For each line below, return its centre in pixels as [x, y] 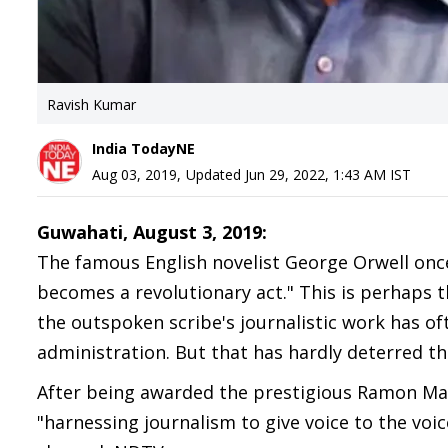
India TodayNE [143, 148]
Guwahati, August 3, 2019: [152, 232]
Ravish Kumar [91, 104]
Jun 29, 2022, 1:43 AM [315, 174]
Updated [215, 174]
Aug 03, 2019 [134, 174]
